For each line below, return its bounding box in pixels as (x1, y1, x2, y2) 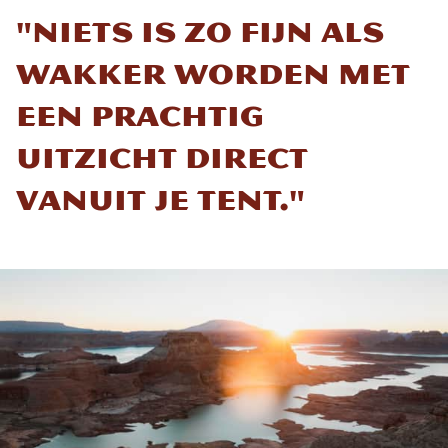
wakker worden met (16, 55, 410, 92)
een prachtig (16, 97, 264, 134)
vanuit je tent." (16, 181, 305, 218)
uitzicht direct (16, 139, 308, 176)
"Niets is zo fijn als (16, 13, 384, 50)
